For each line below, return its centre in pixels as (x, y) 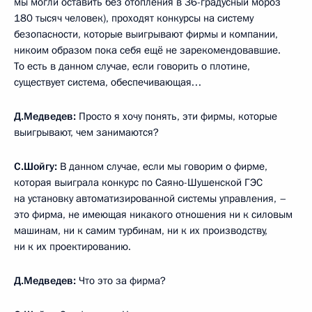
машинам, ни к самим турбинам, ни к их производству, (141, 231)
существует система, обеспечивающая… (108, 82)
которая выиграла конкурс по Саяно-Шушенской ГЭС (138, 182)
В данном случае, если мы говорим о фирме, (162, 166)
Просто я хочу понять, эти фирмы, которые (177, 116)
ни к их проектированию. (72, 247)
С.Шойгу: (36, 166)
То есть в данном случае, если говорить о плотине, (132, 66)
